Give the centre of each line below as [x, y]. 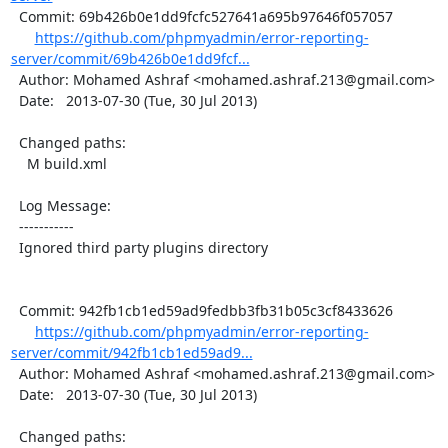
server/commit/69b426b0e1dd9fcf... [130, 58]
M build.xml [18, 163]
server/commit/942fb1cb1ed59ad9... [131, 352]
